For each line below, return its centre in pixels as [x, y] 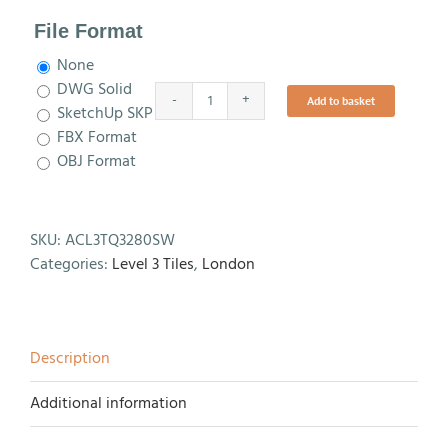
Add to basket [341, 101]
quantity [238, 231]
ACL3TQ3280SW [120, 241]
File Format [88, 31]
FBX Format [97, 138]
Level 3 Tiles [153, 265]
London [228, 265]
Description [70, 359]
